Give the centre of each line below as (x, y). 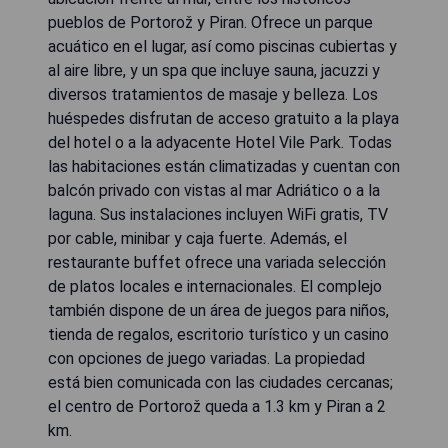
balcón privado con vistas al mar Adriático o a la (214, 190)
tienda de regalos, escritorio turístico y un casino (218, 334)
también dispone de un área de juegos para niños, (218, 310)
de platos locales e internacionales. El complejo (215, 286)
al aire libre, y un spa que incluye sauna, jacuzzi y (214, 70)
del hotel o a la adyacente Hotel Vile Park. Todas (220, 142)
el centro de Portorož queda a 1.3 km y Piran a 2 (217, 406)
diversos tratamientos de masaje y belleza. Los (213, 94)
